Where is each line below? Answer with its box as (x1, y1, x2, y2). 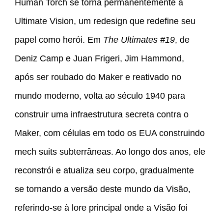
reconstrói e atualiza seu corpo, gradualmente (15, 165, 194, 175)
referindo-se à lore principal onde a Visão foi (15, 202, 188, 213)
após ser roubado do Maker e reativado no (15, 72, 181, 82)
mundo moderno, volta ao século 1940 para (15, 90, 185, 101)
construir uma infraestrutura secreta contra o (15, 109, 189, 119)
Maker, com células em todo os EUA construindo (15, 128, 205, 138)
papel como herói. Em (15, 34, 103, 45)
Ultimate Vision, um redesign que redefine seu (15, 16, 195, 26)
